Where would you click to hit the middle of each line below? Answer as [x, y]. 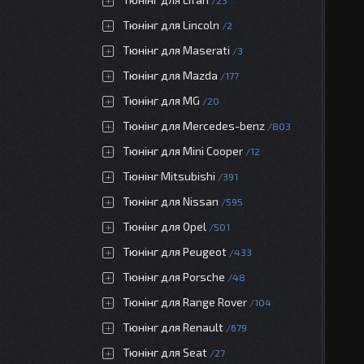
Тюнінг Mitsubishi [169, 176]
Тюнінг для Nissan [171, 201]
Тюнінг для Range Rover [185, 302]
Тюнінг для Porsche [174, 277]
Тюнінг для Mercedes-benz [194, 126]
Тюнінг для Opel [165, 226]
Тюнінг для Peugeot [175, 251]
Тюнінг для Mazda [170, 75]
